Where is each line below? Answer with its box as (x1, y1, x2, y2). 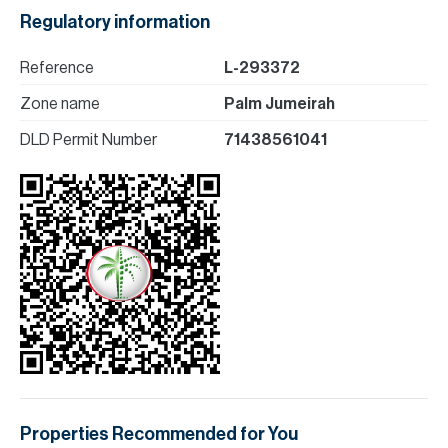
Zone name (20, 96, 100, 112)
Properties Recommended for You (20, 425, 298, 443)
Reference (20, 60, 94, 76)
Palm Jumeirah (224, 96, 335, 112)
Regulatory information (20, 13, 210, 31)
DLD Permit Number (20, 132, 157, 148)
